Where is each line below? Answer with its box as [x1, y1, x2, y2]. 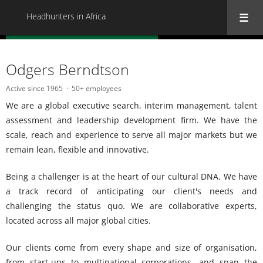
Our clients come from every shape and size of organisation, [6, 241, 257, 253]
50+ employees [72, 83, 122, 93]
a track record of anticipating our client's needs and [6, 185, 257, 197]
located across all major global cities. [6, 214, 151, 226]
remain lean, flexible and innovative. [6, 143, 149, 155]
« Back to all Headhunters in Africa [14, 42, 150, 53]
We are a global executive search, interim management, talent [6, 99, 257, 111]
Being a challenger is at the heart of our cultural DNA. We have [6, 170, 257, 182]
